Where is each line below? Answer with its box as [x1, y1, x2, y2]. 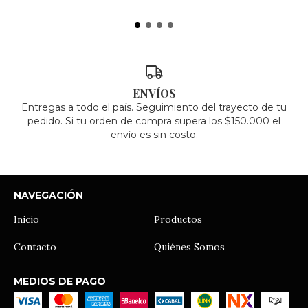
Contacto [14, 240, 56, 253]
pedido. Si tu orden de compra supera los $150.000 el [27, 114, 280, 127]
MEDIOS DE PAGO [14, 274, 106, 287]
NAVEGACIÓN [14, 188, 83, 201]
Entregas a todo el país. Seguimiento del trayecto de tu [21, 100, 287, 113]
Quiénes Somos [154, 240, 225, 253]
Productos [154, 212, 202, 225]
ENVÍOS [132, 85, 176, 100]
